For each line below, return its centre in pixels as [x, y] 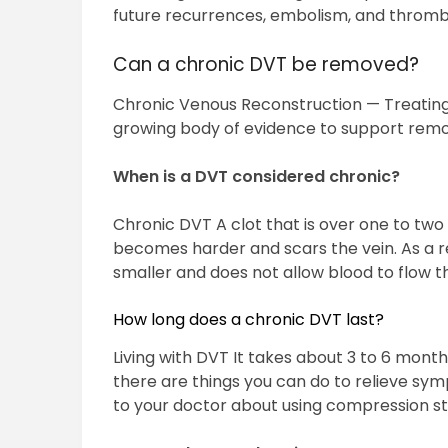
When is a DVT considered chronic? [257, 177]
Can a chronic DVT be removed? [266, 65]
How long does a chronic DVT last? [249, 320]
